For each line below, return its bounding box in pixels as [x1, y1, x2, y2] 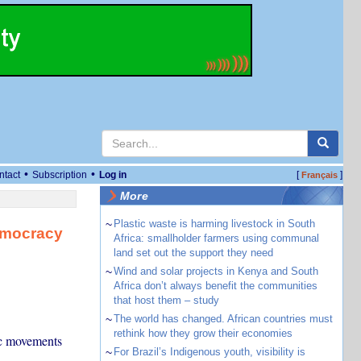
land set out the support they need [113, 247, 273, 259]
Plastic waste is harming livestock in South [113, 218, 315, 230]
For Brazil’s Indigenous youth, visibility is [113, 346, 305, 358]
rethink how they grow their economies [113, 327, 293, 339]
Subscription [32, 169, 87, 180]
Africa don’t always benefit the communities [113, 280, 317, 292]
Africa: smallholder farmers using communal [113, 232, 319, 244]
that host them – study [113, 294, 219, 306]
